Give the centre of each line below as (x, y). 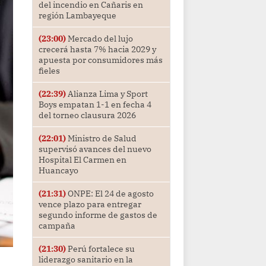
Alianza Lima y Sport (107, 94)
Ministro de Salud (101, 139)
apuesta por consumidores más (100, 60)
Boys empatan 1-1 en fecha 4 (95, 105)
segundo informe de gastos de (98, 215)
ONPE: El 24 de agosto (110, 194)
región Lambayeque (77, 16)
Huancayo (58, 171)
